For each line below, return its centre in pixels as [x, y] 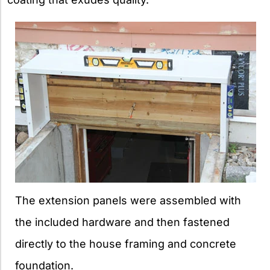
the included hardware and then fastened [122, 222]
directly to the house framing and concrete [126, 244]
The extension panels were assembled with [128, 201]
